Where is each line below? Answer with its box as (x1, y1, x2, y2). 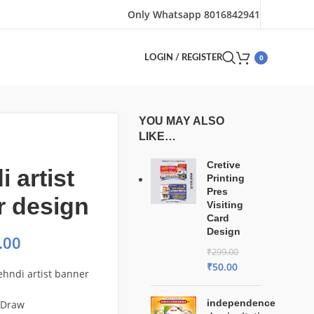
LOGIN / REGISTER (144, 53, 222, 62)
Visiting (207, 199, 244, 210)
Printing (207, 172, 245, 184)
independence (207, 297, 276, 308)
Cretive (207, 159, 241, 170)
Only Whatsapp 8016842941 (128, 7, 260, 21)
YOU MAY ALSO (139, 115, 225, 127)
